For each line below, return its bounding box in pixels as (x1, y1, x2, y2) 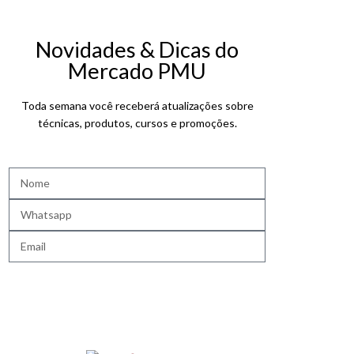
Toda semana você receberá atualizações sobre (21, 99, 254, 113)
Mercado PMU (68, 58, 206, 85)
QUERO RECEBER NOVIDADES (52, 270, 222, 285)
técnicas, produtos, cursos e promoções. (37, 116, 237, 130)
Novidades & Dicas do (36, 36, 239, 63)
